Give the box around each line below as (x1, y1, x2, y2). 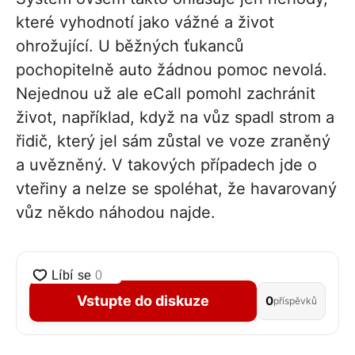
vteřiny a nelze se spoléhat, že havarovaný (16, 178, 337, 198)
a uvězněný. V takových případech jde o (16, 155, 317, 174)
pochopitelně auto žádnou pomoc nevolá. (16, 59, 327, 79)
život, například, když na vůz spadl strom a (16, 107, 334, 127)
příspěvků (273, 294, 317, 307)
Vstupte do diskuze (77, 292, 209, 309)
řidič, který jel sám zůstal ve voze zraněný (16, 131, 330, 151)
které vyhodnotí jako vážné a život (16, 12, 274, 32)
